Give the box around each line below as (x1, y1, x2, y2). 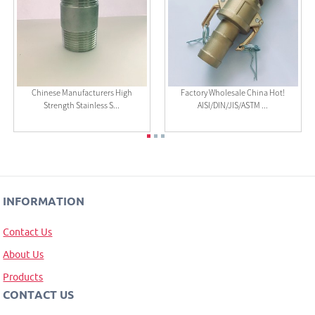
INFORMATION (3, 195, 85, 208)
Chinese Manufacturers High (31, 87, 132, 98)
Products (3, 271, 44, 283)
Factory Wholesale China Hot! (181, 87, 285, 98)
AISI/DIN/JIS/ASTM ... (198, 100, 269, 111)
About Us (3, 248, 44, 260)
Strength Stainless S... (44, 100, 120, 111)
